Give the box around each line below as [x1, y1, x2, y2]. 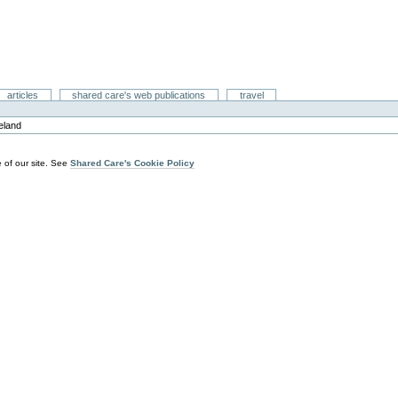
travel [239, 90, 264, 101]
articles [7, 90, 39, 101]
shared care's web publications [72, 90, 206, 101]
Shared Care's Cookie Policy [70, 157, 195, 168]
